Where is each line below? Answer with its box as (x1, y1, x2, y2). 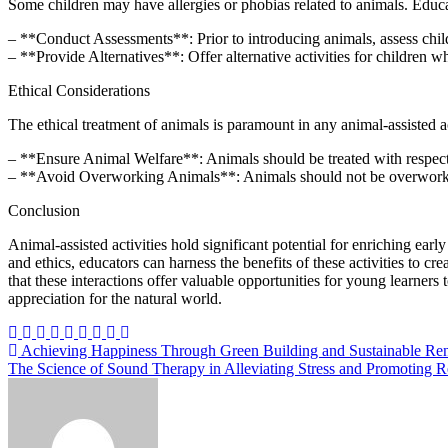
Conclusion (8, 201, 80, 219)
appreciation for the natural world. (8, 289, 222, 307)
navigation (7, 367, 115, 394)
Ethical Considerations (8, 81, 150, 99)
